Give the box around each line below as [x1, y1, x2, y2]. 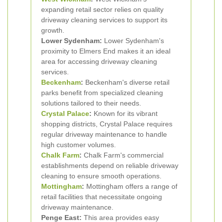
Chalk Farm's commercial [82, 151, 164, 159]
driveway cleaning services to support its [41, 16, 167, 24]
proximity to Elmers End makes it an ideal [41, 47, 170, 55]
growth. [41, 26, 64, 34]
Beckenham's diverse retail [83, 78, 169, 86]
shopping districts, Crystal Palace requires [41, 120, 172, 128]
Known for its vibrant [92, 110, 158, 117]
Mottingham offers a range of [84, 182, 177, 190]
